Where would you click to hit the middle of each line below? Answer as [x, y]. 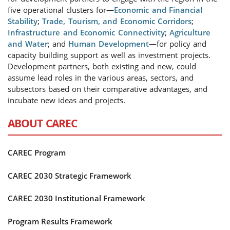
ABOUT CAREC [42, 123]
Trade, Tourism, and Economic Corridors [117, 21]
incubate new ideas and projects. [66, 100]
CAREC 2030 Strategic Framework [70, 175]
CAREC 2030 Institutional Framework [76, 198]
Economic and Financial [158, 10]
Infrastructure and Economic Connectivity [86, 32]
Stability [23, 21]
